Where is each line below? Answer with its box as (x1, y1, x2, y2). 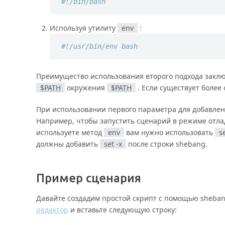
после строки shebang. (126, 139, 207, 149)
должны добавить (36, 139, 100, 149)
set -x (104, 139, 122, 149)
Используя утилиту (49, 23, 118, 33)
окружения (65, 82, 107, 92)
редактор (36, 205, 68, 215)
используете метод (36, 127, 104, 137)
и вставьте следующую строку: (68, 205, 177, 215)
